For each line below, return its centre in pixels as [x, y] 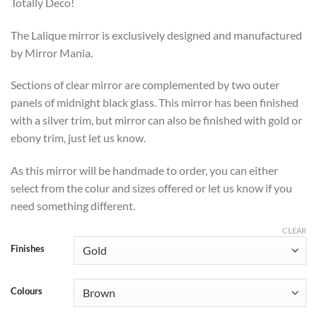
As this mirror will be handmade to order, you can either [144, 171]
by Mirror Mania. [52, 52]
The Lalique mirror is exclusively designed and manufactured [156, 35]
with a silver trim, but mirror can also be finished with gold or [156, 120]
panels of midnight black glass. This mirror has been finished [155, 103]
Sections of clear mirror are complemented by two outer [145, 85]
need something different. [73, 206]
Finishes [28, 249]
